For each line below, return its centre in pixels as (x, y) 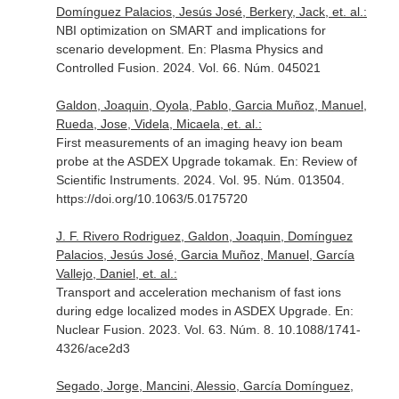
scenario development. (122, 49)
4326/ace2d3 (93, 348)
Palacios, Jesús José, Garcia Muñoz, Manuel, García (205, 255)
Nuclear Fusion (98, 330)
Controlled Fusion (106, 68)
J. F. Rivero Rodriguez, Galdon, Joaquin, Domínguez (204, 236)
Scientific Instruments (116, 180)
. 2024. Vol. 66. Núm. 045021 (238, 68)
